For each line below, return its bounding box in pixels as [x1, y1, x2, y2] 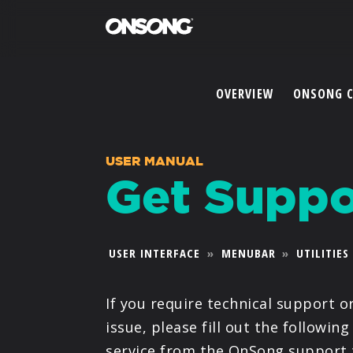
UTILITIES [296, 245, 350, 261]
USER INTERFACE [109, 245, 201, 261]
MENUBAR [221, 245, 276, 261]
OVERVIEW [215, 85, 274, 102]
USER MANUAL [106, 152, 204, 169]
